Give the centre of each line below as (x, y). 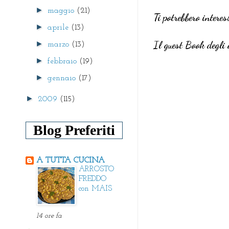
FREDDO (93, 179)
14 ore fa (49, 216)
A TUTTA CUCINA (71, 160)
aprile (60, 27)
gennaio (63, 78)
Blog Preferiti (74, 130)
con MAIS (95, 189)
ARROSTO (96, 169)
